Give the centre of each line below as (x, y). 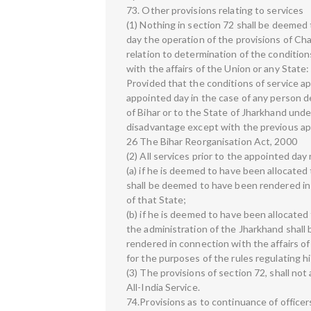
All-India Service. (163, 287)
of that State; (157, 199)
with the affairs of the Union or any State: (218, 68)
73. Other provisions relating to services (215, 10)
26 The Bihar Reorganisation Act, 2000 (212, 141)
